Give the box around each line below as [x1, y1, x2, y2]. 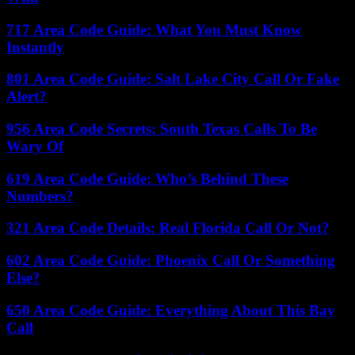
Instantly [6, 38, 64, 55]
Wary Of [6, 138, 63, 155]
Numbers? [6, 187, 74, 204]
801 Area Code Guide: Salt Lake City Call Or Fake [6, 71, 339, 88]
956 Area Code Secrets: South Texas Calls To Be [6, 120, 317, 138]
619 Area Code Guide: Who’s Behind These [6, 170, 288, 187]
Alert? [6, 88, 47, 105]
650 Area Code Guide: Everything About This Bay [6, 301, 335, 319]
